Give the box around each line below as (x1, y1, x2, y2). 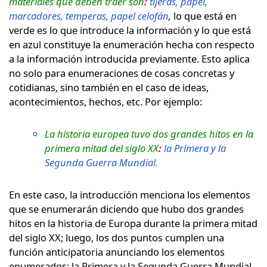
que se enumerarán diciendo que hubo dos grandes (9, 201, 244, 216)
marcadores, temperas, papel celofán (9, 8, 169, 23)
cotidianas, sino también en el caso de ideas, (9, 80, 209, 94)
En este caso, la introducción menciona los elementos (9, 187, 250, 201)
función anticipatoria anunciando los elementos (9, 244, 225, 259)
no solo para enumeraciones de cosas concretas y (9, 66, 234, 80)
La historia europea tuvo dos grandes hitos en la (45, 126, 253, 141)
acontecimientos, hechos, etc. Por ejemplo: (9, 94, 202, 108)
